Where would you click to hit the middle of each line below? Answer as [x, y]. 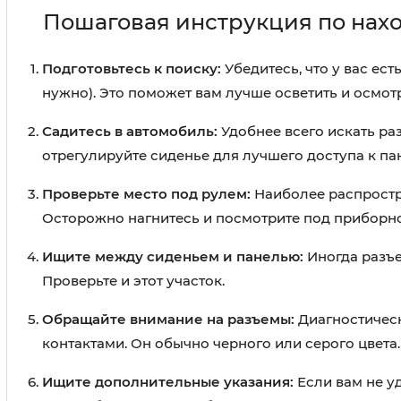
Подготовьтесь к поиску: [132, 69]
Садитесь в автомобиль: [130, 132]
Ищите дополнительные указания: [168, 382]
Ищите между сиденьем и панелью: [173, 257]
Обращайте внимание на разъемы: [168, 320]
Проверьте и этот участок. [133, 281]
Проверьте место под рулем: [146, 194]
